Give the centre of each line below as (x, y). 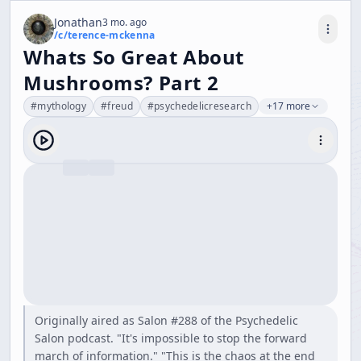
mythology (62, 106)
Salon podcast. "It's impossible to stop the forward (171, 338)
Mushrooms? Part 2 (121, 83)
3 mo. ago (124, 22)
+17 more (288, 106)
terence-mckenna (111, 35)
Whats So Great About (134, 57)
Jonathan (78, 22)
